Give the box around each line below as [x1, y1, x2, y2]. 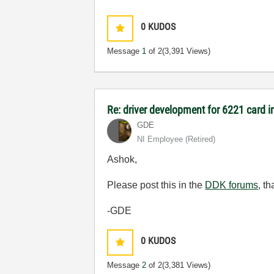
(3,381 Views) [162, 261, 211, 270]
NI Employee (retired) [137, 135, 216, 144]
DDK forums [205, 180, 259, 190]
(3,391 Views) [162, 46, 211, 56]
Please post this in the [107, 180, 206, 190]
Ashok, [107, 154, 138, 165]
